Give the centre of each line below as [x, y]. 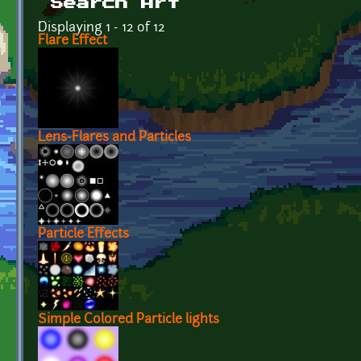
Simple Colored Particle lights [129, 320]
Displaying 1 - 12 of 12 [102, 28]
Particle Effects [83, 234]
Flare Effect [73, 41]
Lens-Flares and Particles [114, 137]
